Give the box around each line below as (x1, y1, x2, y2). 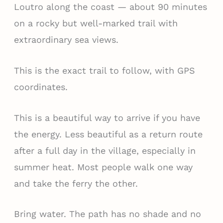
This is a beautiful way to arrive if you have (13, 112, 200, 123)
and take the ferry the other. (13, 178, 138, 189)
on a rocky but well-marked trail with (13, 17, 178, 28)
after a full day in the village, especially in (13, 145, 196, 156)
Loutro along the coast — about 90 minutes (13, 1, 207, 12)
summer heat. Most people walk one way (13, 161, 193, 172)
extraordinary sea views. (13, 34, 118, 45)
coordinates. (13, 81, 68, 92)
